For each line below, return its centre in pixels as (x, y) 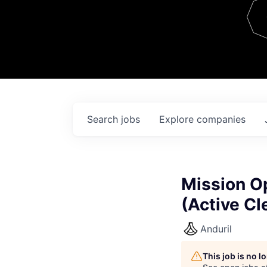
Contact (228, 29)
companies (221, 119)
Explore (178, 119)
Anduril (216, 229)
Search (104, 119)
